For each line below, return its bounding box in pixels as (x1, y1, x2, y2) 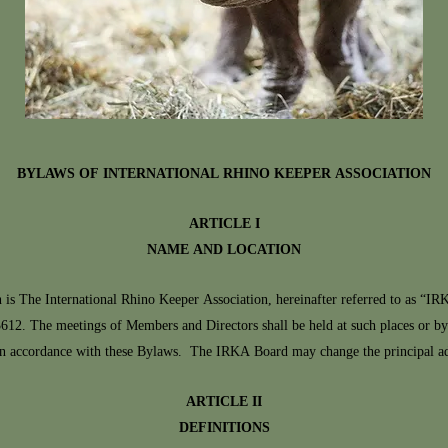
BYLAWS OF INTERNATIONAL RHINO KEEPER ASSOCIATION (17, 161, 431, 188)
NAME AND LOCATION (147, 237, 301, 264)
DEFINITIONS (178, 415, 270, 442)
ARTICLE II (186, 389, 262, 416)
